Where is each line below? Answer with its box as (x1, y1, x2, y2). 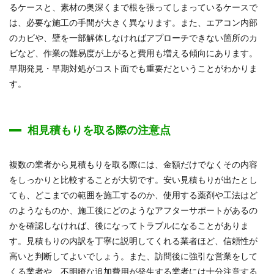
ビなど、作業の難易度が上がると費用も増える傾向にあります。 (9, 48, 257, 58)
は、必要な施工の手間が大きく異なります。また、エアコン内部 (9, 17, 257, 28)
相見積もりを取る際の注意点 (28, 123, 171, 136)
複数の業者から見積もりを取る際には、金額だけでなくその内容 (9, 159, 257, 169)
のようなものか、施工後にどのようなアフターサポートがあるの (9, 205, 257, 215)
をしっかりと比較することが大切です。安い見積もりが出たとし (9, 174, 257, 185)
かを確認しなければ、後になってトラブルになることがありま (9, 220, 249, 231)
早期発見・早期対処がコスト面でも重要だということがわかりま (9, 63, 257, 73)
